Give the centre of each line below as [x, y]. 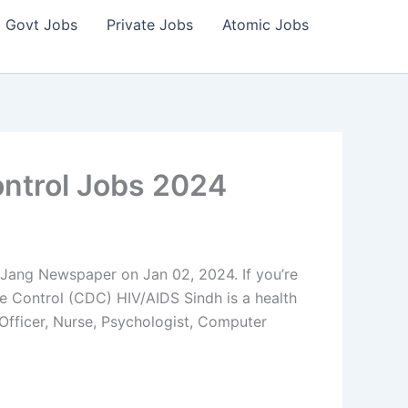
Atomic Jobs [265, 25]
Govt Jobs [41, 25]
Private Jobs [150, 25]
